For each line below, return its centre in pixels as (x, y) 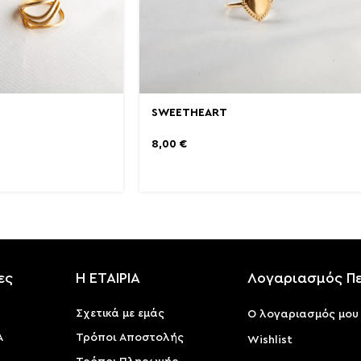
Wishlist (270, 340)
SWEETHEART (189, 113)
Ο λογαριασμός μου (303, 315)
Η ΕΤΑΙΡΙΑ (108, 278)
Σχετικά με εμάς (120, 314)
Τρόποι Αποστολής (130, 338)
